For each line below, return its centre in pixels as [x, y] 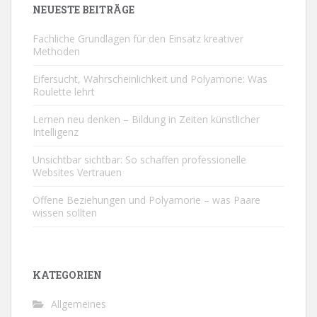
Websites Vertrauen [77, 172]
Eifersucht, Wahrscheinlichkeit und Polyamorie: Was [150, 79]
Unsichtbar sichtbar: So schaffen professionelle [139, 159]
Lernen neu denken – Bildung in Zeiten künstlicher [146, 119]
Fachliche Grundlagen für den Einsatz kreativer [138, 38]
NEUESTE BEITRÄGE [83, 9]
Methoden [58, 51]
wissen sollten [65, 212]
